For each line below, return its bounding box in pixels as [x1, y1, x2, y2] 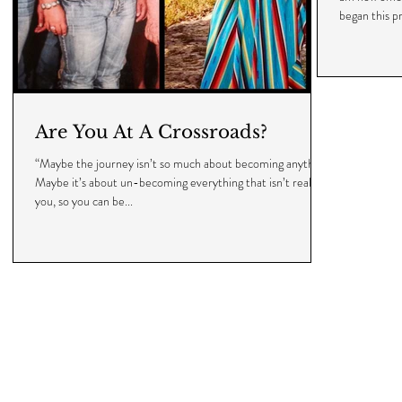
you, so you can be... [35, 192, 133, 210]
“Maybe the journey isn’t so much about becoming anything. [35, 154, 331, 172]
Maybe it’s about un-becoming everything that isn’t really [35, 173, 319, 191]
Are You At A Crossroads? [35, 121, 267, 143]
